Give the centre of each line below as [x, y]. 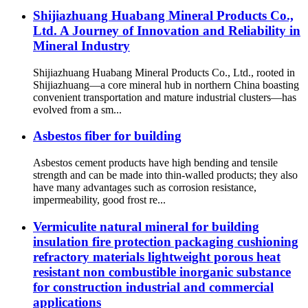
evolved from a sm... [77, 109]
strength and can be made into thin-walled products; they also [165, 175]
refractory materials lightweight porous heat [157, 256]
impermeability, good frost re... [99, 199]
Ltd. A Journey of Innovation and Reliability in [167, 30]
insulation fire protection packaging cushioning [166, 241]
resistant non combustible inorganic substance [162, 272]
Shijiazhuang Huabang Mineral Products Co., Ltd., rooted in [164, 72]
